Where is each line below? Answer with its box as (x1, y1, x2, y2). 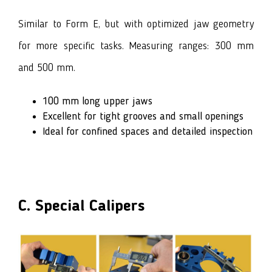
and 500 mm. (18, 62, 75, 73)
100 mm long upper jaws (42, 95, 152, 107)
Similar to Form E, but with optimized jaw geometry (18, 18, 254, 30)
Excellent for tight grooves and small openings (42, 110, 243, 122)
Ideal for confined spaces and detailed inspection (42, 126, 253, 137)
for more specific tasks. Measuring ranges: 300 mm (18, 40, 254, 52)
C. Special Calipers (18, 198, 144, 214)
